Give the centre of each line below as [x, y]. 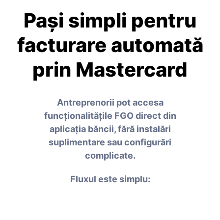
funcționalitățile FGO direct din [110, 115]
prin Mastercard [110, 69]
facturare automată [110, 45]
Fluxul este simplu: [110, 179]
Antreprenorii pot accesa [110, 102]
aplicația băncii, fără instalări [110, 129]
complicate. [110, 155]
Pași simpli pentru [110, 20]
